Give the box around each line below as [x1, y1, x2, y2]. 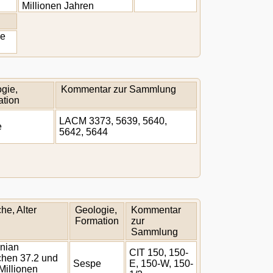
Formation [75, 216, 119, 226]
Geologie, [75, 205, 117, 215]
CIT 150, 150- [129, 247, 188, 258]
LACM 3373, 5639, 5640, [59, 116, 167, 126]
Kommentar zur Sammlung [61, 84, 176, 94]
